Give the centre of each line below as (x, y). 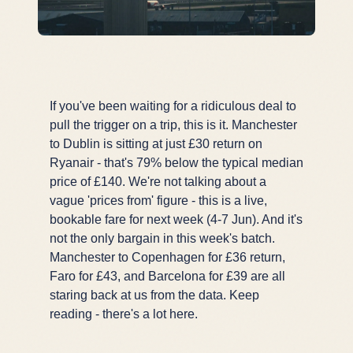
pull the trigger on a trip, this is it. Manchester (173, 124)
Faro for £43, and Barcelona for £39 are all (167, 276)
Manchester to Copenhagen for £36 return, (167, 257)
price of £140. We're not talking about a (158, 181)
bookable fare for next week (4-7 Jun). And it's (176, 219)
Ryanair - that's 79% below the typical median (176, 162)
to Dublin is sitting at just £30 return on (156, 143)
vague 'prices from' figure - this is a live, (158, 200)
